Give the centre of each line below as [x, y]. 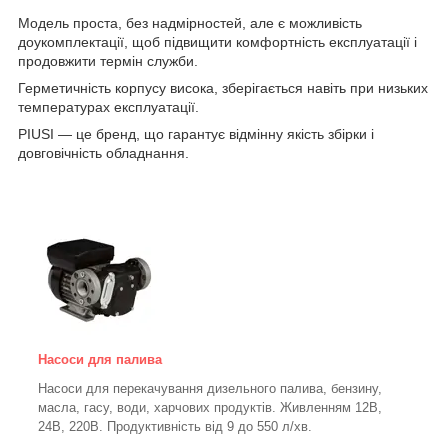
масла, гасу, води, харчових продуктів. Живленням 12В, [210, 408]
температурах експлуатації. [108, 107]
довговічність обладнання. [103, 153]
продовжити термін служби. [108, 61]
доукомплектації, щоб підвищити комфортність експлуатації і [217, 42]
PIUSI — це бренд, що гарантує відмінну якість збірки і [196, 134]
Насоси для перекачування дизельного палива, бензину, [210, 389]
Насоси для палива [100, 360]
